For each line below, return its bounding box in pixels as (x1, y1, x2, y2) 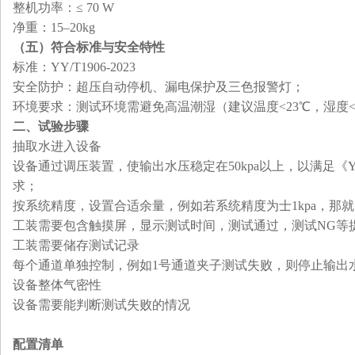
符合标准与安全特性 (51, 40, 165, 54)
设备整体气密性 (13, 278, 101, 292)
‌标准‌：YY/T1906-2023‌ (13, 60, 136, 74)
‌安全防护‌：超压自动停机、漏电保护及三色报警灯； (13, 80, 304, 94)
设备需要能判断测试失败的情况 (13, 298, 190, 311)
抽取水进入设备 (13, 139, 101, 153)
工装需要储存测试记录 (13, 239, 139, 252)
